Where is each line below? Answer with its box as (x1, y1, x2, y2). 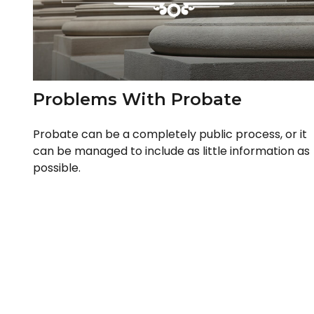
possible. (32, 159, 81, 176)
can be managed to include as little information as (32, 142, 310, 159)
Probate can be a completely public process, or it (32, 125, 307, 142)
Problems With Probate (32, 88, 242, 109)
